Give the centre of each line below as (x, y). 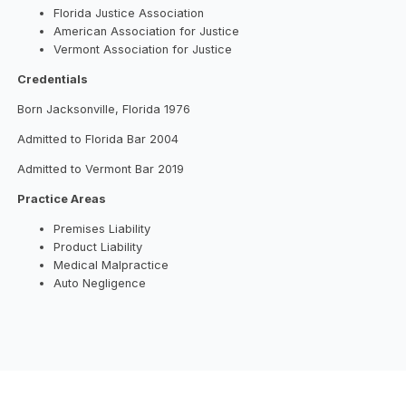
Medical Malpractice (111, 265)
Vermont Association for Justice (143, 50)
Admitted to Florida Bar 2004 (98, 140)
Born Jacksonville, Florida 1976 (104, 110)
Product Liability (98, 246)
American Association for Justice (147, 32)
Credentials (53, 80)
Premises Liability (102, 228)
